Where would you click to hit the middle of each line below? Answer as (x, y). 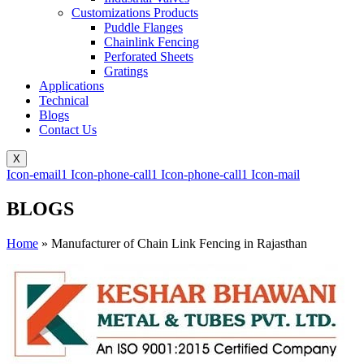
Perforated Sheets (149, 56)
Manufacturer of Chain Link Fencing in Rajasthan (179, 243)
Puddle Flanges (143, 27)
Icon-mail (275, 174)
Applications (71, 85)
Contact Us (68, 129)
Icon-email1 (37, 174)
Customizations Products (135, 12)
